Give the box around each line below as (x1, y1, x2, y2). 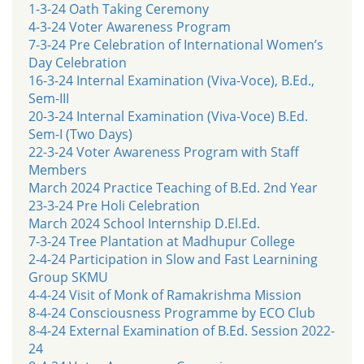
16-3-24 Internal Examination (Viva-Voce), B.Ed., (28, 71, 314, 89)
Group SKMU (28, 267, 108, 286)
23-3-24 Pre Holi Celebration (28, 196, 200, 214)
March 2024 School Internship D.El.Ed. (28, 214, 260, 232)
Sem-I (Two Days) (28, 124, 132, 143)
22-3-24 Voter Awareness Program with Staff (28, 142, 299, 161)
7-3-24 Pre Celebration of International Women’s (28, 35, 323, 54)
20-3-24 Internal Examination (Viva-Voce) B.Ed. (28, 106, 308, 125)
